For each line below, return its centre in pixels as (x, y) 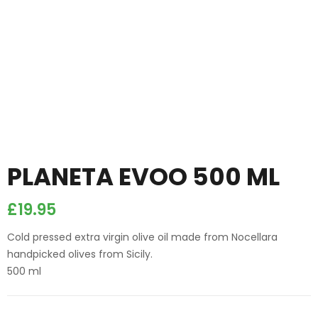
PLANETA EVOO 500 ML (143, 177)
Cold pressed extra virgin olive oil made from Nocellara (142, 237)
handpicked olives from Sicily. (80, 254)
